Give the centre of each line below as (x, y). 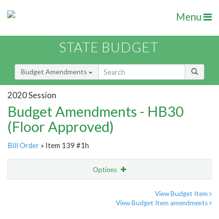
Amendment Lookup (41, 210)
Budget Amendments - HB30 (96, 111)
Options (106, 170)
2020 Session (32, 95)
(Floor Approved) (61, 127)
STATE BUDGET (109, 47)
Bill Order (23, 145)
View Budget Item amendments (163, 203)
